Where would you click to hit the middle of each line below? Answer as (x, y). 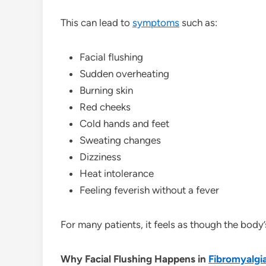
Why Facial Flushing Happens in (134, 259)
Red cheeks (105, 107)
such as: (198, 22)
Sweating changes (120, 140)
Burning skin (106, 90)
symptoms (156, 22)
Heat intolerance (117, 173)
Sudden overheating (124, 73)
